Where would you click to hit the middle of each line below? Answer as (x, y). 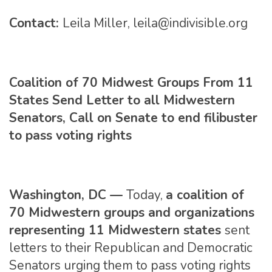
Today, (146, 195)
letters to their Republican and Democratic (131, 248)
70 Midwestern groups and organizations (132, 212)
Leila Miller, (98, 23)
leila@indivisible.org (190, 23)
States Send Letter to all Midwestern (122, 100)
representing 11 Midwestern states (117, 230)
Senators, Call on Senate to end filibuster (133, 118)
